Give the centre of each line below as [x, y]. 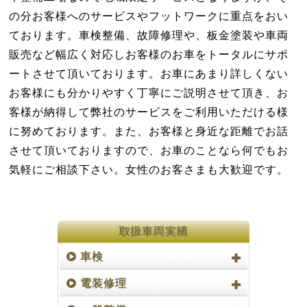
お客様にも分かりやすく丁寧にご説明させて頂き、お [149, 93]
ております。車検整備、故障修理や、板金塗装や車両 [149, 35]
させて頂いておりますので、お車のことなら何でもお [149, 150]
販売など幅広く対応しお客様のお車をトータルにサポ [149, 54]
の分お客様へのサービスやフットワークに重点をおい [149, 16]
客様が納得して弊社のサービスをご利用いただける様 [149, 112]
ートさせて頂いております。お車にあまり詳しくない [149, 74]
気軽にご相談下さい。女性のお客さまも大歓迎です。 [149, 170]
